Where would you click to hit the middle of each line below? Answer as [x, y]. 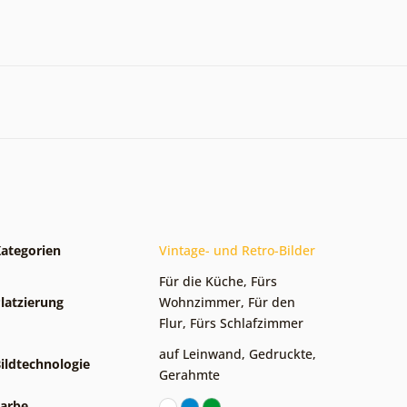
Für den [272, 302]
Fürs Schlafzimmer [247, 323]
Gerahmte [189, 374]
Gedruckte [281, 353]
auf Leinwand [200, 353]
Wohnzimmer [200, 302]
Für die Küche [201, 281]
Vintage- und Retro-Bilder [237, 250]
